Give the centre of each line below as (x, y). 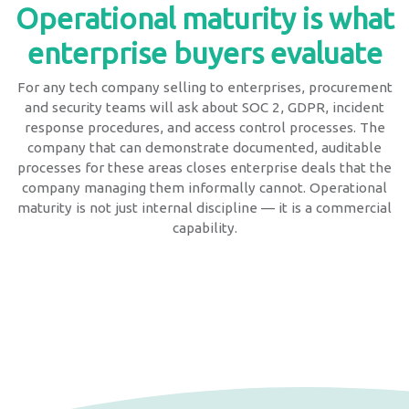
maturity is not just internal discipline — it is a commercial (204, 207)
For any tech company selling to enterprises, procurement (204, 87)
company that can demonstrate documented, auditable (204, 147)
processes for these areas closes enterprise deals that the (204, 167)
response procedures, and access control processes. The (204, 127)
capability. (204, 227)
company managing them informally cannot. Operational (204, 187)
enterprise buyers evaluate (204, 52)
